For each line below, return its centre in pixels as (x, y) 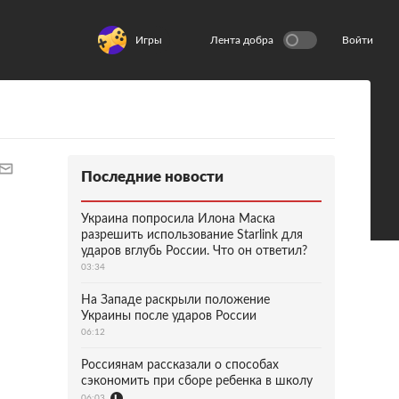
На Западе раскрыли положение (175, 300)
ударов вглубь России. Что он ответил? (194, 251)
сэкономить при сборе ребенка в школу (197, 381)
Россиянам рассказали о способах (180, 365)
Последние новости (152, 177)
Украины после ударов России (169, 316)
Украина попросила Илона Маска (178, 219)
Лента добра (242, 40)
